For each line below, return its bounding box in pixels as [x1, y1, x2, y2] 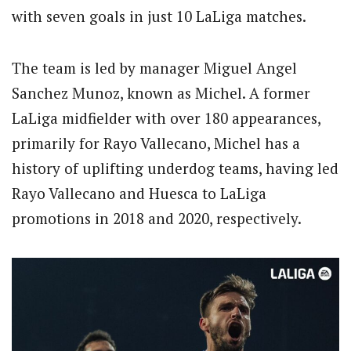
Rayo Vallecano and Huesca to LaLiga [12, 183, 266, 204]
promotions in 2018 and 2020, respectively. [12, 208, 302, 229]
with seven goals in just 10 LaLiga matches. [12, 5, 306, 26]
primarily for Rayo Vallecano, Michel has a [12, 133, 300, 154]
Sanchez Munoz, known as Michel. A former [12, 83, 310, 103]
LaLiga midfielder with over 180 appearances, [12, 108, 320, 128]
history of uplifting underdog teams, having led [12, 158, 338, 179]
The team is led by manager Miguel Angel [12, 58, 297, 78]
